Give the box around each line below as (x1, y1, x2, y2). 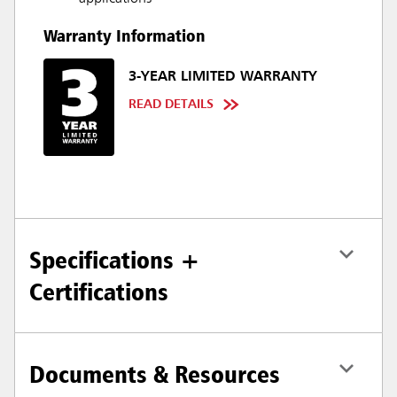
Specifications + (29, 245, 200, 276)
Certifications (29, 276, 168, 307)
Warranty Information (43, 25, 206, 46)
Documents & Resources (29, 359, 280, 390)
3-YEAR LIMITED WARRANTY (128, 70, 317, 84)
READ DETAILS (128, 98, 214, 111)
